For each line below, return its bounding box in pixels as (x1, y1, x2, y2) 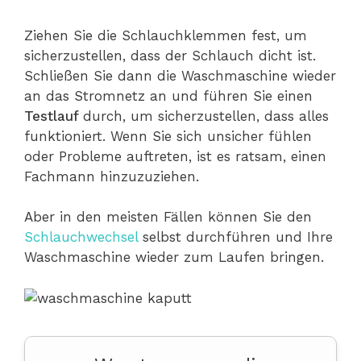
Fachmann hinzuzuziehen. (24, 168, 199, 185)
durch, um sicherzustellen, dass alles (83, 107, 329, 124)
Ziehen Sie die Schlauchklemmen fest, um (24, 27, 307, 44)
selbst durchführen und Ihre (143, 229, 333, 246)
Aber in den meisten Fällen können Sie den (24, 209, 312, 226)
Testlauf (24, 107, 83, 124)
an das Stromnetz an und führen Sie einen (24, 87, 313, 104)
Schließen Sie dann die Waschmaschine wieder (24, 67, 336, 84)
